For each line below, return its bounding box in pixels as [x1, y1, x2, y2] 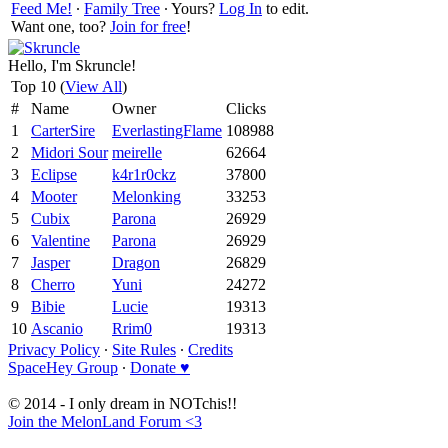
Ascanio [31, 319, 83, 337]
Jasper [31, 253, 70, 271]
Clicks [226, 99, 266, 117]
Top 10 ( [11, 77, 65, 95]
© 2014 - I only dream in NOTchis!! [8, 394, 237, 412]
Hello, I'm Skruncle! [8, 56, 136, 74]
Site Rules [112, 340, 176, 358]
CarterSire [31, 121, 95, 139]
